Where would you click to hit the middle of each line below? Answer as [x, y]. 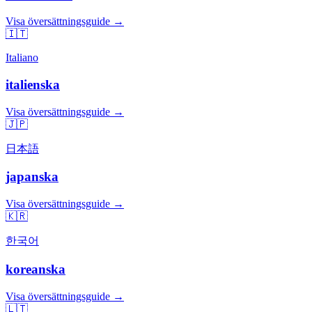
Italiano [22, 58]
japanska [32, 177]
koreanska [36, 269]
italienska [33, 84]
